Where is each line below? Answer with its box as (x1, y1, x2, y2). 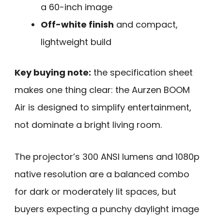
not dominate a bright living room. (15, 118, 162, 131)
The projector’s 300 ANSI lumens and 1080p (15, 151, 200, 163)
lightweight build (41, 35, 111, 48)
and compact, (114, 18, 178, 31)
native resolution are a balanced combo (15, 168, 189, 181)
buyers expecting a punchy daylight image (15, 203, 199, 216)
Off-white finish (41, 18, 114, 31)
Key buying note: (15, 66, 91, 78)
